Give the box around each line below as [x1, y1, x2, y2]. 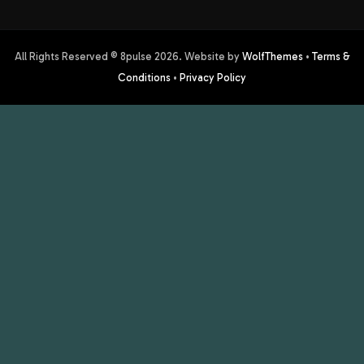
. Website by [178, 50, 242, 63]
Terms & [311, 50, 350, 63]
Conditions [118, 71, 171, 84]
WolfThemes [241, 50, 303, 63]
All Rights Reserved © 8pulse [14, 50, 154, 63]
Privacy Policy [180, 71, 246, 84]
